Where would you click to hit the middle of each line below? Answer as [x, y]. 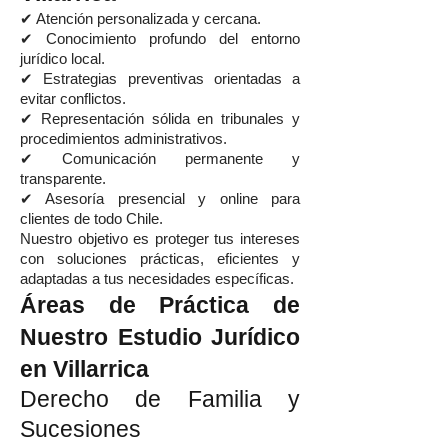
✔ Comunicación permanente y [160, 159]
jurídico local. [62, 59]
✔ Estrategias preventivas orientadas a [160, 79]
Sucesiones [80, 429]
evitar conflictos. [73, 99]
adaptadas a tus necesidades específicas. [157, 279]
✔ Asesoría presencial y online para [160, 199]
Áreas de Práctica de [160, 305]
